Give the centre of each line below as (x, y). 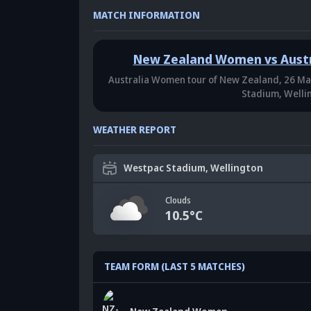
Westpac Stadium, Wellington (193, 167)
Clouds (178, 200)
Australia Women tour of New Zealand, (195, 79)
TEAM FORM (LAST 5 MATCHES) (175, 266)
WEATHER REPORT (135, 129)
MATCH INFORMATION (146, 15)
